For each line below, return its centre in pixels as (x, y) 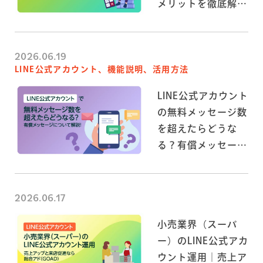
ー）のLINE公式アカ (203, 240)
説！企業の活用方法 (203, 20)
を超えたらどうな (198, 128)
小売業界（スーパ (198, 224)
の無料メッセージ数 (203, 112)
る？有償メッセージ (203, 145)
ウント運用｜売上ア (203, 257)
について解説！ (193, 161)
